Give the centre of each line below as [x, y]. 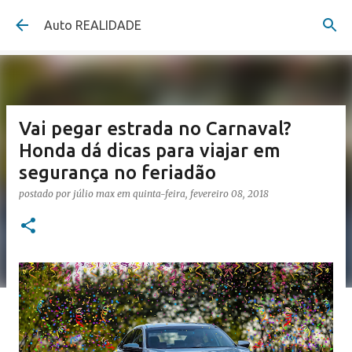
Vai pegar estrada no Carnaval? [155, 128]
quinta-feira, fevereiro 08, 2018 [201, 194]
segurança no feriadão [117, 172]
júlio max [94, 194]
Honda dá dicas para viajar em [150, 150]
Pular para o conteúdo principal [176, 20]
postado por [46, 194]
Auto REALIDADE [93, 25]
